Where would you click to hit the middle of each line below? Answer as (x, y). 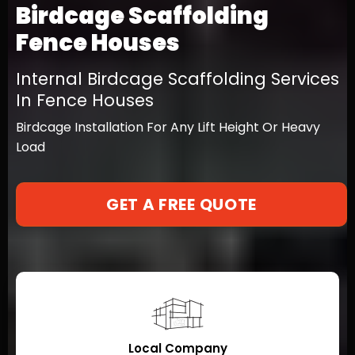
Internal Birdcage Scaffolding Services (177, 79)
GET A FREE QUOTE (181, 204)
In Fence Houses (85, 100)
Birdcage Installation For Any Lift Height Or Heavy (168, 127)
